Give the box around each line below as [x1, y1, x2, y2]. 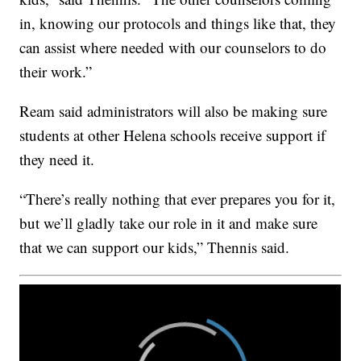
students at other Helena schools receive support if [19, 125, 326, 146]
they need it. [19, 149, 95, 170]
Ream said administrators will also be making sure [19, 101, 328, 122]
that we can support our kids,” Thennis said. [19, 237, 290, 258]
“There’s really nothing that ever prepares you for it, [19, 189, 336, 210]
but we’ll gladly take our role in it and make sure [19, 213, 318, 234]
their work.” [19, 61, 93, 82]
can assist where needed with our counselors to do [19, 37, 327, 58]
